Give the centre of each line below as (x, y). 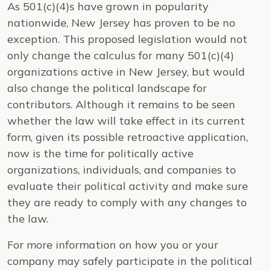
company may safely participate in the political (130, 261)
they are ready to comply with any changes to (127, 202)
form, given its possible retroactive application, (128, 137)
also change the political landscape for (107, 88)
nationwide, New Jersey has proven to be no (121, 23)
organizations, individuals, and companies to (122, 170)
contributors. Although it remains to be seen (121, 104)
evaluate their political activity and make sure (128, 186)
